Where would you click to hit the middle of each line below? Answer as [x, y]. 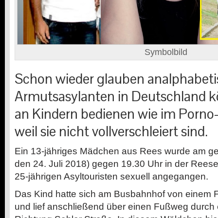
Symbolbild [166, 52]
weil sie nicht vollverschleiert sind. [111, 131]
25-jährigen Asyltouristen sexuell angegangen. [111, 176]
